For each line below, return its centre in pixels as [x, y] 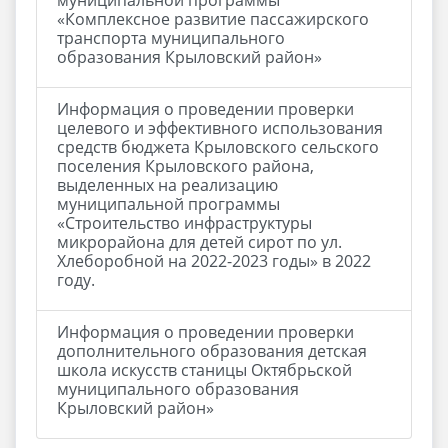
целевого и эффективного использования [220, 128]
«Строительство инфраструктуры [184, 223]
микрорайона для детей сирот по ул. [199, 242]
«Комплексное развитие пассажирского [213, 19]
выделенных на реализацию [167, 185]
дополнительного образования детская [212, 351]
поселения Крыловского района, [185, 166]
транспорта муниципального [171, 38]
